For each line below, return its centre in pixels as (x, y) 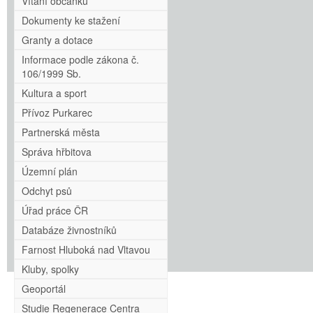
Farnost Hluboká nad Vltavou (86, 249)
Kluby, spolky (50, 269)
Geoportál (44, 289)
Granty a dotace (57, 40)
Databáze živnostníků (69, 230)
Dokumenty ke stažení (71, 20)
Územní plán (50, 171)
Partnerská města (61, 132)
